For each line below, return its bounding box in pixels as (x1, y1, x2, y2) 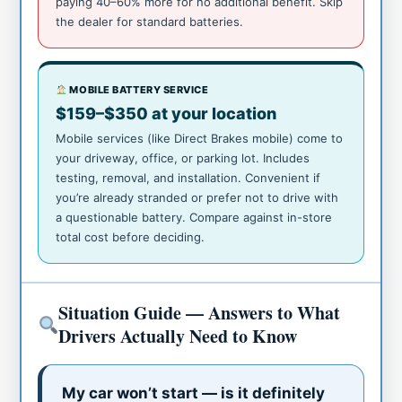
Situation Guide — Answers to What (58, 299, 341, 326)
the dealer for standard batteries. (56, 13, 244, 29)
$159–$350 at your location (56, 103, 277, 123)
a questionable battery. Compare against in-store (56, 209, 333, 224)
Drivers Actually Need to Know (58, 322, 298, 349)
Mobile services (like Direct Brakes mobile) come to (56, 130, 344, 145)
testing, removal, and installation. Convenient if (56, 170, 321, 185)
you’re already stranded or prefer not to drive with (56, 189, 339, 205)
